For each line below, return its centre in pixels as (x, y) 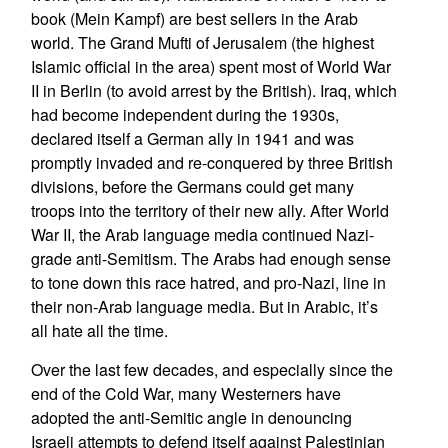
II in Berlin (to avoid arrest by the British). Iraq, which (213, 90)
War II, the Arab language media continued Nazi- (202, 234)
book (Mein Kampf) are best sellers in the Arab (194, 18)
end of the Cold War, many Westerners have (185, 393)
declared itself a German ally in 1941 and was (192, 138)
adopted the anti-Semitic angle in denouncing (191, 417)
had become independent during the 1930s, (184, 114)
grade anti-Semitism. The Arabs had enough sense (210, 258)
